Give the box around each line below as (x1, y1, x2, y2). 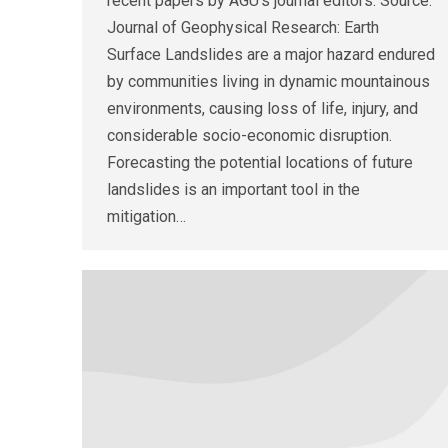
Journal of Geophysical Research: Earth (107, 18, 379, 38)
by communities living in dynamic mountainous (107, 72, 430, 92)
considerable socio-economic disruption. (107, 126, 392, 146)
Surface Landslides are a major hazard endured (107, 45, 435, 65)
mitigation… (107, 207, 186, 227)
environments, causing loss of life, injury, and (107, 99, 418, 119)
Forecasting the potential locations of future (107, 153, 413, 173)
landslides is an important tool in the (107, 180, 360, 200)
